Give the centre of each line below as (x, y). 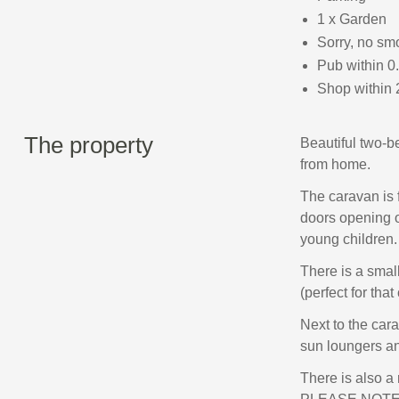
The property (88, 145)
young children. (348, 239)
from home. (335, 164)
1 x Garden (351, 19)
